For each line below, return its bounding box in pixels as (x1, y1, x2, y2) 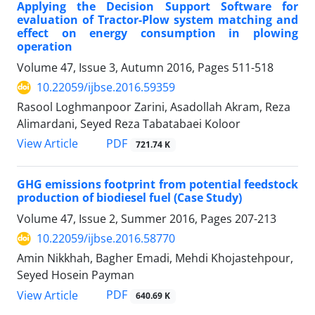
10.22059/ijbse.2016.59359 (37, 79, 175, 96)
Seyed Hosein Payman (17, 267, 134, 283)
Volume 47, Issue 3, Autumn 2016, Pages (17, 60, 232, 76)
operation (17, 39, 72, 55)
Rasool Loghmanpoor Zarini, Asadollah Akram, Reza (17, 99, 290, 115)
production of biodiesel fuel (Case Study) (17, 190, 242, 206)
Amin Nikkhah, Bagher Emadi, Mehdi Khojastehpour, (17, 250, 293, 266)
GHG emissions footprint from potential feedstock (17, 176, 298, 193)
